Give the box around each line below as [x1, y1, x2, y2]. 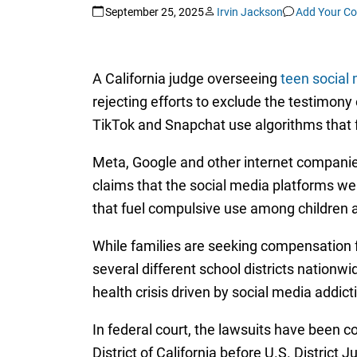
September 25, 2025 [104, 5, 204, 18]
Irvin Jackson [216, 5, 283, 18]
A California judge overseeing [92, 70, 280, 88]
